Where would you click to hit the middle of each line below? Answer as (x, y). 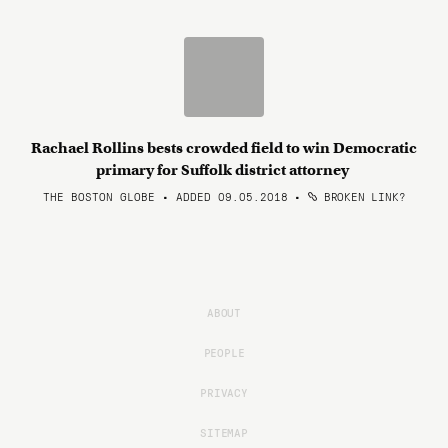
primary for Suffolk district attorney (224, 170)
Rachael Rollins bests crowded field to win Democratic (224, 148)
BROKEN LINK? (361, 196)
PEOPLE (224, 352)
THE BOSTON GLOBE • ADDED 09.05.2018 (165, 196)
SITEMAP (224, 432)
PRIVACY (224, 392)
